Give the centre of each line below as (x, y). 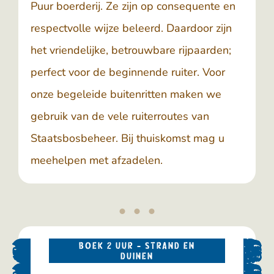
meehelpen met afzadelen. (97, 160)
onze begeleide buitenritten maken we (126, 94)
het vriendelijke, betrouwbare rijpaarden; (131, 50)
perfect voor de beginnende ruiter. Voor (128, 72)
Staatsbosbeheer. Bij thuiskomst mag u (128, 138)
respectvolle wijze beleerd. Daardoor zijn (131, 28)
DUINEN (137, 256)
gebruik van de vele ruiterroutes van (120, 116)
